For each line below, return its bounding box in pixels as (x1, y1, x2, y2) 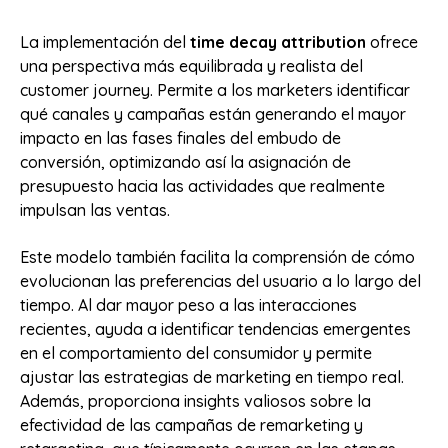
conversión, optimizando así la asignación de (20, 152, 351, 173)
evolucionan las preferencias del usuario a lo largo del (20, 270, 421, 291)
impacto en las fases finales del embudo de (20, 128, 341, 149)
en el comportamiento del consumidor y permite (20, 342, 372, 363)
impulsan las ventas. (20, 200, 170, 221)
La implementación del (20, 32, 190, 53)
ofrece (366, 32, 418, 53)
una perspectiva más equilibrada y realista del (20, 56, 363, 77)
